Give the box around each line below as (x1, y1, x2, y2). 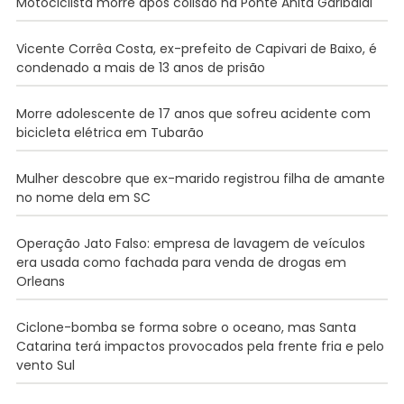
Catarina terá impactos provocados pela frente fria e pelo (15, 337, 384, 356)
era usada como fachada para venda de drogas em (15, 253, 346, 272)
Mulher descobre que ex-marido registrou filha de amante (15, 170, 385, 188)
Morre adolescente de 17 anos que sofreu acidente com (15, 105, 371, 124)
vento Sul (15, 356, 75, 375)
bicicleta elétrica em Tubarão (15, 124, 204, 142)
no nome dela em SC (15, 188, 151, 207)
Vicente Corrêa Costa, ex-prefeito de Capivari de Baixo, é (15, 40, 377, 59)
